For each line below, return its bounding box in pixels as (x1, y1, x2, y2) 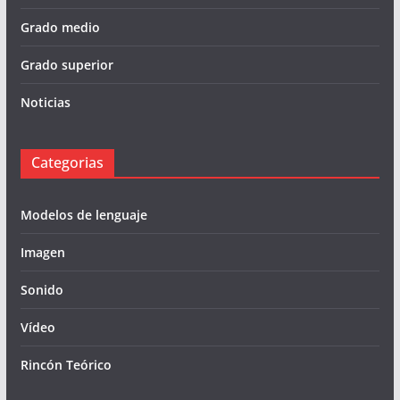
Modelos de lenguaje (20, 206, 147, 224)
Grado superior (20, 56, 113, 74)
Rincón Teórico (20, 356, 112, 374)
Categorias (30, 153, 104, 173)
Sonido (20, 281, 63, 299)
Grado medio (20, 19, 100, 37)
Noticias (20, 94, 71, 112)
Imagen (20, 244, 65, 262)
